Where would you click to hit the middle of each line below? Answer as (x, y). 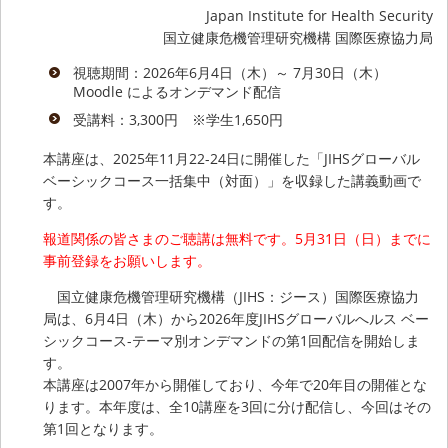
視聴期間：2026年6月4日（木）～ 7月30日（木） (230, 73)
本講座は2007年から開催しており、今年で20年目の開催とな (235, 384)
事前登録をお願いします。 (127, 260)
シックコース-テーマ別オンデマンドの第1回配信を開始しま (232, 340)
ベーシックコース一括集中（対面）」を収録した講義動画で (232, 180)
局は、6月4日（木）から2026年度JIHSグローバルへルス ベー (236, 318)
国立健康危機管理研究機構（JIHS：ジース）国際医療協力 (231, 296)
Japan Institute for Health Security (319, 16)
